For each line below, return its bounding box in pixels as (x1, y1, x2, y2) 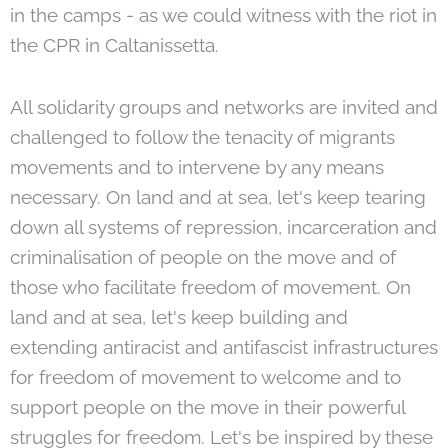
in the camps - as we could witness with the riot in (10, 3, 437, 26)
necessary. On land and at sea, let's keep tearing (10, 185, 426, 208)
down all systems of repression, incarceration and (10, 215, 437, 238)
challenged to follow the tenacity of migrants (10, 125, 395, 148)
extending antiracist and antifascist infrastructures (10, 335, 438, 358)
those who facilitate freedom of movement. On (10, 275, 411, 298)
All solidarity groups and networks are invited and (10, 95, 438, 118)
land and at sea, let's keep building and (10, 305, 348, 328)
